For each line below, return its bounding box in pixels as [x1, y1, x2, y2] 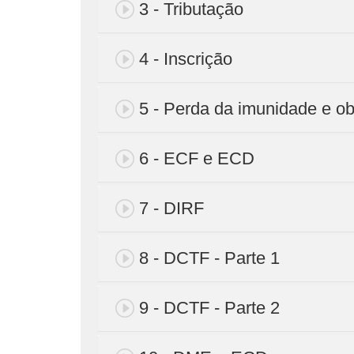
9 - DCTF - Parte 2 [139, 297, 280, 318]
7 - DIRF [139, 198, 204, 218]
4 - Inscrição [139, 48, 232, 69]
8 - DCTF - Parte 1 [139, 247, 280, 268]
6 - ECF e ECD [139, 148, 254, 168]
